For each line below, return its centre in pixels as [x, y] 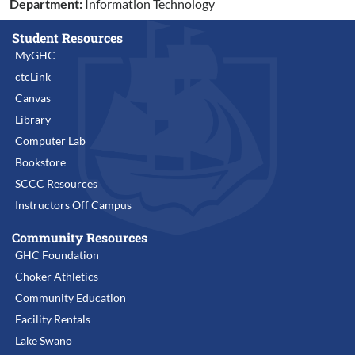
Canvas [33, 97]
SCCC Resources [56, 183]
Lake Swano [44, 340]
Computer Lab [50, 140]
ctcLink [33, 76]
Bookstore [40, 162]
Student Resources [67, 37]
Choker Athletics [57, 276]
